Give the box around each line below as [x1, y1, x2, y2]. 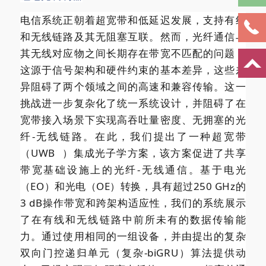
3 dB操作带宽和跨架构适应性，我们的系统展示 [20, 195, 246, 210]
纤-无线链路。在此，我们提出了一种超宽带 [20, 129, 246, 143]
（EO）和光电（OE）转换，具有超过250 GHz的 [20, 179, 246, 193]
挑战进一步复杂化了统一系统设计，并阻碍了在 [20, 96, 246, 110]
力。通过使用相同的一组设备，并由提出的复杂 [20, 229, 246, 243]
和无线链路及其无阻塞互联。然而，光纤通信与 [20, 29, 246, 43]
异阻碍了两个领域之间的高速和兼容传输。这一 [20, 79, 246, 93]
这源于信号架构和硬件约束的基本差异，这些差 [20, 62, 246, 77]
